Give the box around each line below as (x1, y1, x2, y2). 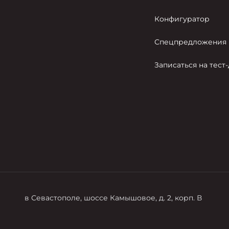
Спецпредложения (154, 37, 227, 47)
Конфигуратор (154, 14, 210, 24)
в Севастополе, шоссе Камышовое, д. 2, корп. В (25, 193, 202, 203)
